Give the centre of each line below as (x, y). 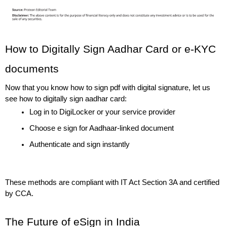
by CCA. (19, 194)
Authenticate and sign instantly (80, 145)
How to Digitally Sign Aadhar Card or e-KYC (110, 49)
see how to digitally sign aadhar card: (66, 99)
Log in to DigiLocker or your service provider (102, 112)
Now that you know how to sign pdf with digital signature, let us (108, 88)
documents (32, 69)
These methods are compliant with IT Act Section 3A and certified (112, 183)
